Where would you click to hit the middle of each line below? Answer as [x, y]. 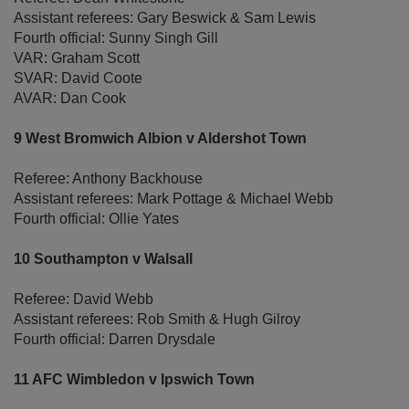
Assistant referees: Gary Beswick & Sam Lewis [165, 18]
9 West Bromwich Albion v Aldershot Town [160, 139]
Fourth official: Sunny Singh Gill [116, 38]
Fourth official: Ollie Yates [96, 219]
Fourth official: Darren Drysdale [115, 340]
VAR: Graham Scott [77, 58]
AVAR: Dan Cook [70, 99]
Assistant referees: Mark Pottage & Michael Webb [173, 199]
